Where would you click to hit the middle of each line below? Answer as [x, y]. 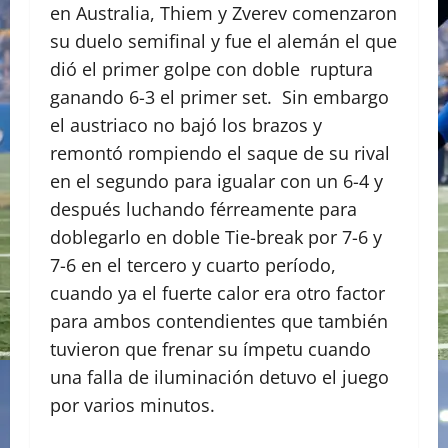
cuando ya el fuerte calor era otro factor [217, 293]
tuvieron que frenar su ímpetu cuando [210, 349]
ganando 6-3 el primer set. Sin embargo [219, 97]
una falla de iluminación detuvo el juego [219, 377]
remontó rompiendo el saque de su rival [220, 153]
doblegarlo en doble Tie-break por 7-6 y [216, 237]
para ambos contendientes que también [219, 321]
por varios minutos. [135, 405]
